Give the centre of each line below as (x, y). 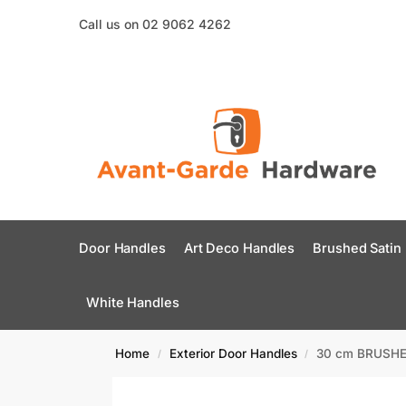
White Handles (133, 303)
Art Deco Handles (239, 248)
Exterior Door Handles (233, 353)
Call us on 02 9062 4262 (155, 24)
